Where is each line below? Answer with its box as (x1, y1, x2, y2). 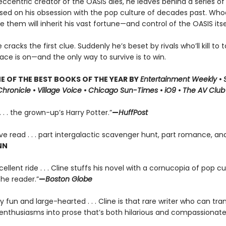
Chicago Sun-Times (88, 85, 160, 95)
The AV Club (182, 85, 225, 95)
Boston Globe (45, 174, 92, 184)
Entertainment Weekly (140, 74, 219, 84)
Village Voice (37, 85, 84, 95)
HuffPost (118, 107, 148, 118)
